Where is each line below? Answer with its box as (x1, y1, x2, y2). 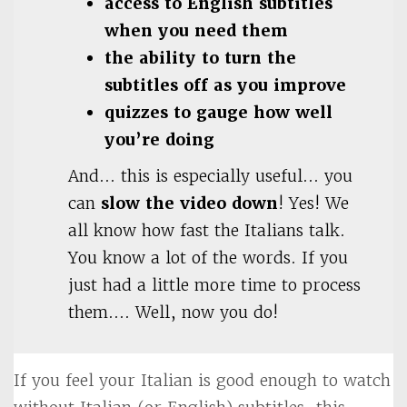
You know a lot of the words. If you (68, 247, 348, 268)
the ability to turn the (104, 47, 296, 68)
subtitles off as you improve (104, 74, 346, 95)
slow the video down (101, 193, 278, 213)
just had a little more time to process (68, 274, 361, 295)
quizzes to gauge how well (104, 102, 333, 123)
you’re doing (104, 129, 214, 150)
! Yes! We (278, 193, 349, 213)
